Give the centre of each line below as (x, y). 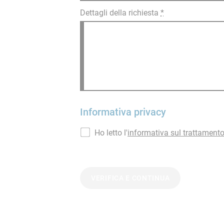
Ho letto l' (111, 133)
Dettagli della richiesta (120, 13)
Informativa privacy (123, 112)
